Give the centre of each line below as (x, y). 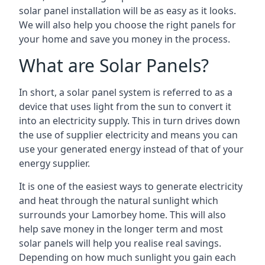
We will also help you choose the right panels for (127, 25)
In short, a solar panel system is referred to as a (126, 92)
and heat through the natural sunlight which (119, 201)
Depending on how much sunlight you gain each (127, 257)
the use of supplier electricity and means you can (128, 135)
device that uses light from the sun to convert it (125, 106)
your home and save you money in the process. (125, 39)
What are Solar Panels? (114, 65)
